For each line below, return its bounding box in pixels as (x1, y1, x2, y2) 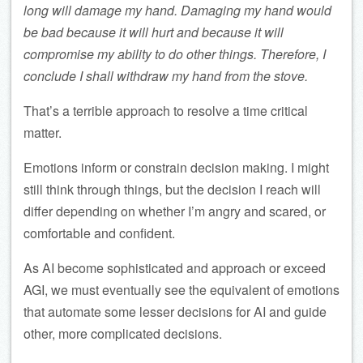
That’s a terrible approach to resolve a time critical (23, 101, 308, 121)
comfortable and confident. (23, 224, 175, 243)
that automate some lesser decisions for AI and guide (23, 302, 327, 322)
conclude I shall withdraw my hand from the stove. (23, 66, 308, 86)
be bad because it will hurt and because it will (23, 23, 284, 42)
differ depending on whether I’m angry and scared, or (23, 202, 326, 221)
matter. (23, 123, 62, 143)
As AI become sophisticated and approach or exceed (23, 258, 326, 278)
